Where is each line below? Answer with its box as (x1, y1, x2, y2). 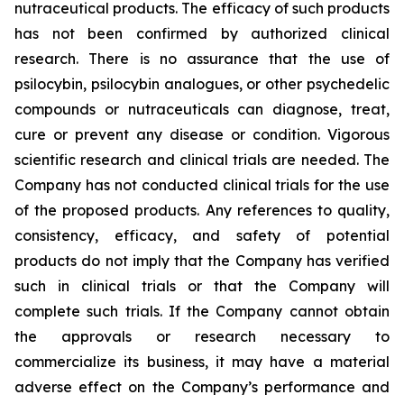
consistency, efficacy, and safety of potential (14, 226, 390, 244)
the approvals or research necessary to (14, 327, 390, 345)
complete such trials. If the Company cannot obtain (14, 302, 390, 320)
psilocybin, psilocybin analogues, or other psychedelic (14, 75, 390, 93)
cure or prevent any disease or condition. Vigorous (14, 125, 390, 143)
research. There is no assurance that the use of (14, 50, 390, 68)
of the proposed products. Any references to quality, (14, 201, 390, 219)
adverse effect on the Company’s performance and (14, 378, 390, 396)
